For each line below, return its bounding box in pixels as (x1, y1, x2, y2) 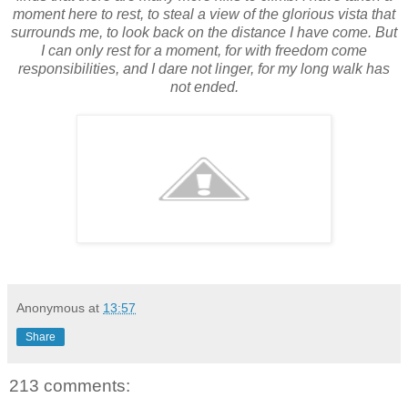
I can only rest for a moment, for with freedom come (41, 42, 367, 58)
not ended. (169, 78, 239, 95)
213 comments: (9, 375, 130, 395)
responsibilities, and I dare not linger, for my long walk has (18, 60, 390, 76)
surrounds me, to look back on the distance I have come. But (11, 24, 397, 40)
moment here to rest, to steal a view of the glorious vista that (13, 5, 395, 22)
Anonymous (16, 300, 85, 315)
